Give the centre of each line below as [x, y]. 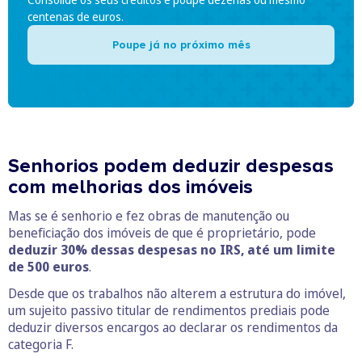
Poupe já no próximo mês [181, 44]
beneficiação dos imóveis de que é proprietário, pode [162, 233]
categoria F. [41, 344]
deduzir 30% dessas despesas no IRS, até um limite [172, 250]
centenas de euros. [76, 16]
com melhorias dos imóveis [130, 187]
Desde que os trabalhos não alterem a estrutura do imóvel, [177, 293]
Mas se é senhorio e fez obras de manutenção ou [149, 216]
